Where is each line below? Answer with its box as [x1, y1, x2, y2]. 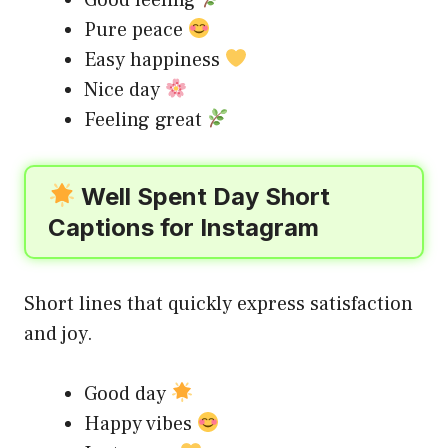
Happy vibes [84, 410, 197, 437]
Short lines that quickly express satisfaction [24, 290, 413, 317]
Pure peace [84, 16, 188, 43]
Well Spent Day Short [75, 181, 331, 211]
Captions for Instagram [48, 212, 319, 242]
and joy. [24, 320, 93, 347]
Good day [84, 380, 171, 407]
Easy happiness [84, 46, 225, 73]
